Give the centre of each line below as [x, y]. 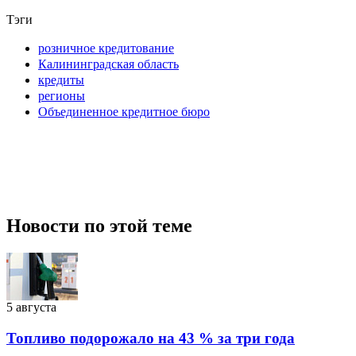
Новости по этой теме [99, 226]
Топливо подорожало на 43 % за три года [151, 339]
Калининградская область [108, 64]
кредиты [61, 79]
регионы [62, 95]
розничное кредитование [106, 48]
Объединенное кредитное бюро [124, 111]
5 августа [31, 308]
